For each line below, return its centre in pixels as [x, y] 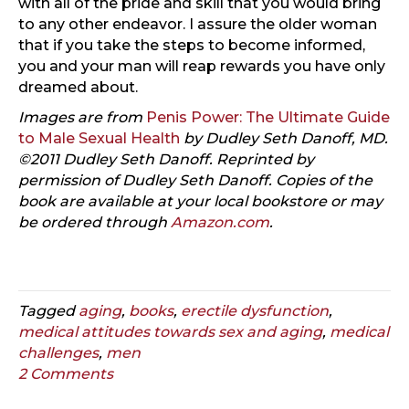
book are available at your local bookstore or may [200, 202]
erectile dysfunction [255, 311]
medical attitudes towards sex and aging [170, 332]
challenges [58, 353]
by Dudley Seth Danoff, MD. [286, 139]
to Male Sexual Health [99, 139]
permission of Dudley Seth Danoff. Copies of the [195, 181]
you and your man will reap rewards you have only [202, 67]
